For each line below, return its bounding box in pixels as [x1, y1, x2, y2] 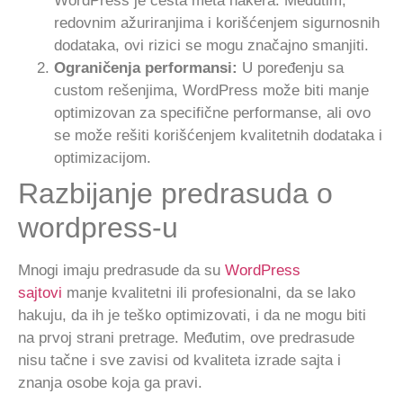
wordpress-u [18, 211, 178, 245]
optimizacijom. [54, 149, 151, 167]
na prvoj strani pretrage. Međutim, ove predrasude [18, 329, 354, 347]
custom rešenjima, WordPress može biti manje [54, 82, 369, 100]
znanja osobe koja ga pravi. [18, 374, 202, 392]
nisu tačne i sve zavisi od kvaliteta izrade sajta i [18, 352, 341, 370]
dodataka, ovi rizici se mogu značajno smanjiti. [54, 37, 369, 55]
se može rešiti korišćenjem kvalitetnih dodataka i [54, 127, 382, 145]
